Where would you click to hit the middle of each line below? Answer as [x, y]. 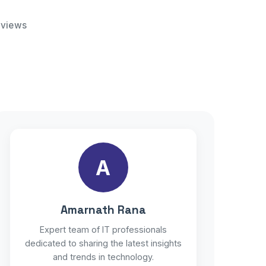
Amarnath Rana [103, 210]
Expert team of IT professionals [103, 229]
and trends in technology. [103, 257]
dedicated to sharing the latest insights [103, 243]
